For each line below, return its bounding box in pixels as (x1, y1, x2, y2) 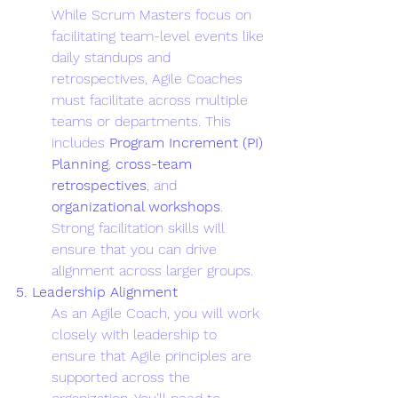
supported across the (52, 368, 195, 386)
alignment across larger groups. (52, 261, 253, 279)
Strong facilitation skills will (52, 219, 229, 236)
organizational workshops (52, 197, 220, 215)
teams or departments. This (52, 112, 235, 130)
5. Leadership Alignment (16, 283, 178, 300)
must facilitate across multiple (52, 91, 252, 108)
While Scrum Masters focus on (52, 5, 256, 23)
